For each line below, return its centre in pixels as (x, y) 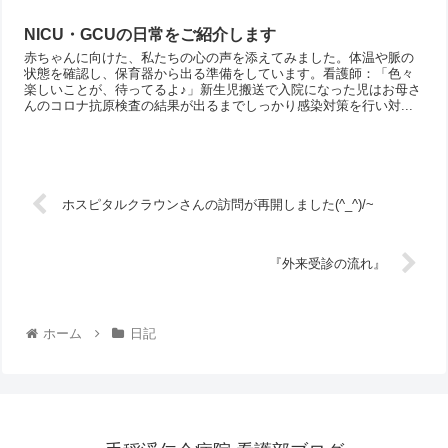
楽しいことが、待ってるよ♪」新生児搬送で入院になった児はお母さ (223, 89)
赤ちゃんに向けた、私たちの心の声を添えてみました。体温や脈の (219, 57)
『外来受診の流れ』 (328, 264)
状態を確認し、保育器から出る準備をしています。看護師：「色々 (219, 73)
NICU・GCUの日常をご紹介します (150, 34)
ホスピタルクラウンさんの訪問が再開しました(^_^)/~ (217, 205)
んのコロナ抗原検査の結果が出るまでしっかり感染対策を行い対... (219, 105)
